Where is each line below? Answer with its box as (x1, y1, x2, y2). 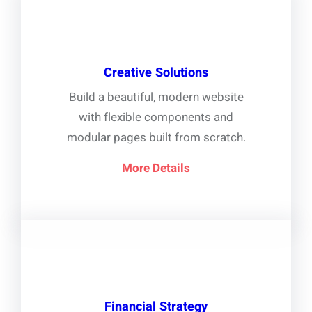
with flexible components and (79, 109, 233, 127)
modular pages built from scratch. (66, 129, 246, 147)
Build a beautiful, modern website (68, 88, 244, 107)
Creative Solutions (104, 63, 208, 83)
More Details (122, 159, 190, 178)
